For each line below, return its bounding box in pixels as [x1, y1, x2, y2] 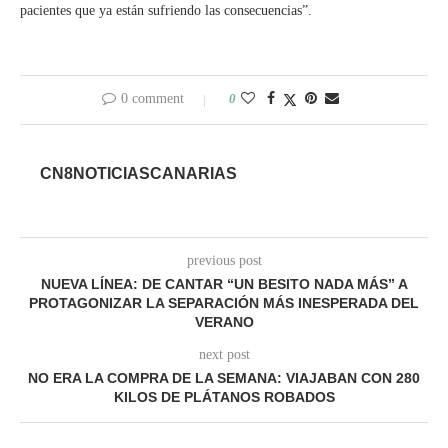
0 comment [120, 91, 184, 107]
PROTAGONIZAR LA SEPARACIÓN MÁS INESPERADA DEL [29, 295, 419, 312]
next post [198, 347, 250, 363]
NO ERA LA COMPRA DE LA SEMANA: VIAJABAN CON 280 [28, 370, 420, 387]
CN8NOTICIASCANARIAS [40, 165, 237, 183]
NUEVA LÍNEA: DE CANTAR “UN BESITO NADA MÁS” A [40, 276, 408, 293]
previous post [186, 253, 262, 269]
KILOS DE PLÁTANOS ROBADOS [113, 389, 335, 406]
